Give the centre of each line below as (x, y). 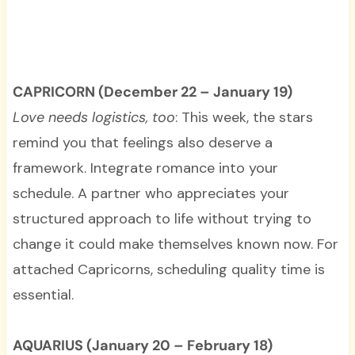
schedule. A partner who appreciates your (151, 194)
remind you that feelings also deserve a (142, 143)
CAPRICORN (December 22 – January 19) (152, 92)
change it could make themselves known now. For (175, 244)
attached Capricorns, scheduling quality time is (168, 270)
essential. (43, 295)
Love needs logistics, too (94, 118)
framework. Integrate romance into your (145, 168)
